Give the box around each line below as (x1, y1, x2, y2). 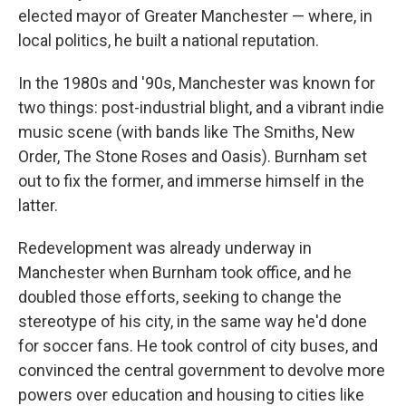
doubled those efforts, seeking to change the (18, 286, 342, 306)
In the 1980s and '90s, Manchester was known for (18, 72, 375, 92)
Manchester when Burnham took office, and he (18, 262, 352, 282)
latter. (18, 195, 58, 215)
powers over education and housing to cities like (18, 384, 364, 404)
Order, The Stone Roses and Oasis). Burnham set (18, 146, 367, 166)
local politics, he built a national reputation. (18, 30, 319, 50)
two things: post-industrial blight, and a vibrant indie (18, 97, 384, 117)
